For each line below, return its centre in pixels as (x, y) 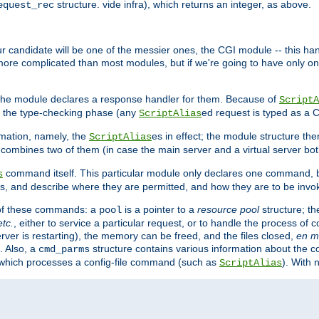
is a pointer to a (159, 210)
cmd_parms (64, 250)
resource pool (228, 210)
